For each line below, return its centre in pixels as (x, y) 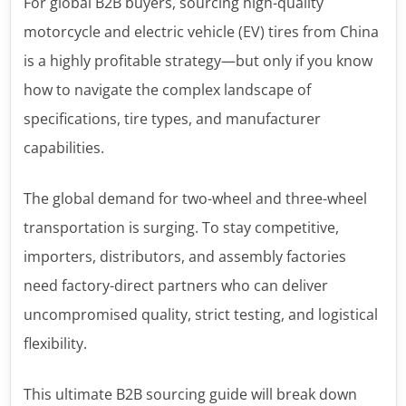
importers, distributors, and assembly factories (184, 256)
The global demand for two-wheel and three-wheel (195, 198)
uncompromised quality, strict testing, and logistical (200, 314)
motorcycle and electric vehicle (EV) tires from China (201, 32)
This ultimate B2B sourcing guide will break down (190, 394)
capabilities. (63, 148)
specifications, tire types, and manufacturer (172, 119)
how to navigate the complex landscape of (167, 90)
